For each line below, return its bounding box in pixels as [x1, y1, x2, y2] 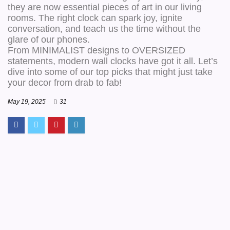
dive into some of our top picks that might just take [8, 67, 213, 77]
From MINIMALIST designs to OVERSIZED [8, 45, 185, 55]
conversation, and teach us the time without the [8, 24, 201, 34]
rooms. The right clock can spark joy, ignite [8, 13, 182, 23]
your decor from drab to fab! [8, 78, 122, 88]
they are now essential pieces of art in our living [8, 2, 202, 12]
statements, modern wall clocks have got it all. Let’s [8, 56, 218, 66]
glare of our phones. [8, 34, 90, 45]
